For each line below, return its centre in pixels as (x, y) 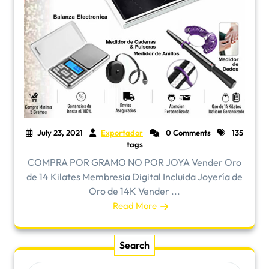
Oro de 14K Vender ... (134, 191)
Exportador (122, 133)
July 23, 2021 (60, 133)
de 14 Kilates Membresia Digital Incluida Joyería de (134, 177)
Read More (134, 206)
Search (134, 245)
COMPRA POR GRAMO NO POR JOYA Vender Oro (134, 162)
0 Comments (187, 133)
